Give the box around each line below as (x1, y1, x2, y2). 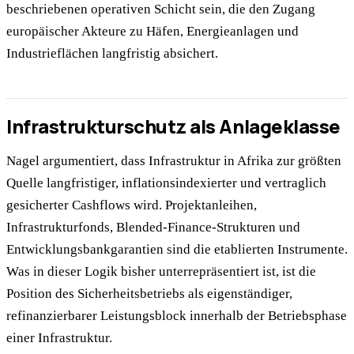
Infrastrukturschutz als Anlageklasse (6, 112, 341, 139)
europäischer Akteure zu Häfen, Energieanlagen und (6, 24, 299, 40)
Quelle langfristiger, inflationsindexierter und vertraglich (6, 175, 326, 190)
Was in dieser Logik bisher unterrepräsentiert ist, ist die (6, 263, 316, 279)
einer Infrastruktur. (6, 330, 112, 345)
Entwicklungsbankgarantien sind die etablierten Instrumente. (6, 241, 348, 257)
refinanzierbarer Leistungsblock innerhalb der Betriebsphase (6, 307, 347, 323)
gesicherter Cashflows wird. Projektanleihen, (6, 197, 257, 213)
